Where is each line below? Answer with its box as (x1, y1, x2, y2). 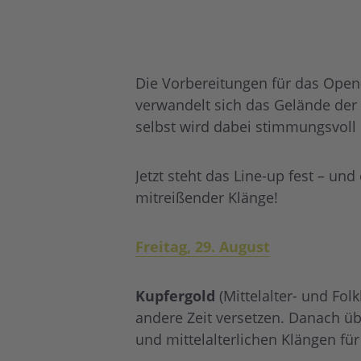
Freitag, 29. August (135, 237, 270, 256)
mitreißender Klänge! (135, 188, 278, 207)
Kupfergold (135, 286, 215, 305)
